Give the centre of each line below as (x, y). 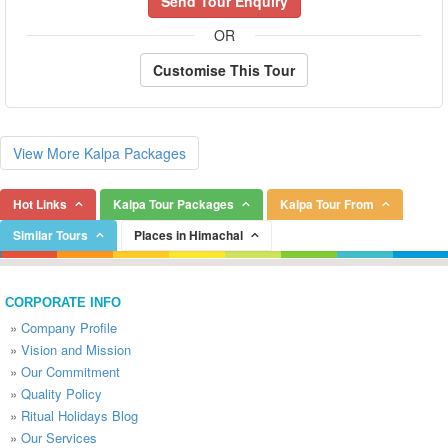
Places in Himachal (188, 235)
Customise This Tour (224, 70)
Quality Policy (61, 393)
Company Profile (69, 327)
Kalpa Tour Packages (173, 204)
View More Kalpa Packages (99, 153)
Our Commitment (70, 371)
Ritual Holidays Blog (79, 415)
